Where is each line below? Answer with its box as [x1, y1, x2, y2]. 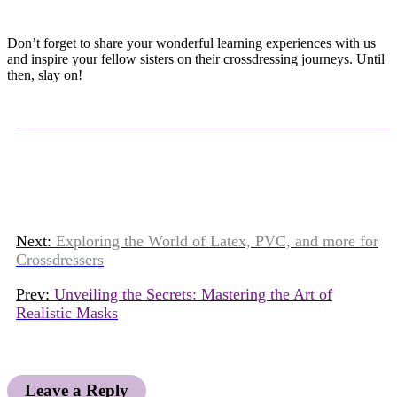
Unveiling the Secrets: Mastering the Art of [54, 285, 332, 304]
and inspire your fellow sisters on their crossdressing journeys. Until [7, 51, 385, 67]
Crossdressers [16, 251, 104, 269]
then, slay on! [7, 67, 82, 83]
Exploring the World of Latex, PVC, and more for [56, 232, 378, 251]
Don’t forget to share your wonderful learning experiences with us [7, 35, 376, 51]
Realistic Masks [16, 304, 118, 323]
